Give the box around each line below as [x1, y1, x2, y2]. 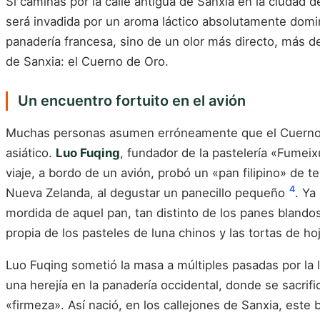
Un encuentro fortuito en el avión [17, 92, 246, 109]
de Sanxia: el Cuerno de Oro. [6, 54, 169, 69]
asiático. [6, 145, 56, 160]
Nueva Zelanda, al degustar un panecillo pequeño [6, 185, 289, 200]
